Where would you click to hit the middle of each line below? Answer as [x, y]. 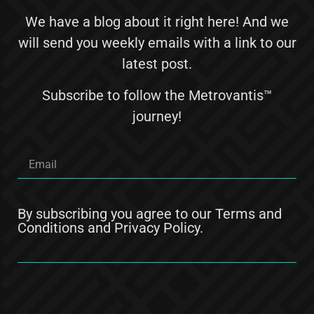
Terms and [248, 214]
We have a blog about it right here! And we [157, 22]
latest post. [157, 64]
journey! [157, 116]
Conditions [51, 228]
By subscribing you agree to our [116, 214]
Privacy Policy [157, 228]
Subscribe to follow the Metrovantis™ [157, 95]
